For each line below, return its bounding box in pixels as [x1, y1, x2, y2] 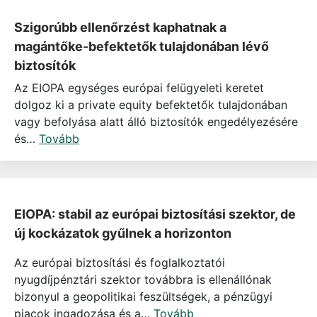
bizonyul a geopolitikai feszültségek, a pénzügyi [14, 289, 272, 304]
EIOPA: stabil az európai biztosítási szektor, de [14, 206, 296, 221]
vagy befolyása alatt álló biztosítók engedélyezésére [14, 115, 298, 129]
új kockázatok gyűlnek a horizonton [14, 225, 231, 241]
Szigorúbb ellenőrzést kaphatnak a [14, 20, 226, 35]
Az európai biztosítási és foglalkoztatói [14, 255, 225, 270]
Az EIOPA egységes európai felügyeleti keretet [14, 81, 264, 96]
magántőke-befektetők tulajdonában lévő [14, 39, 269, 54]
